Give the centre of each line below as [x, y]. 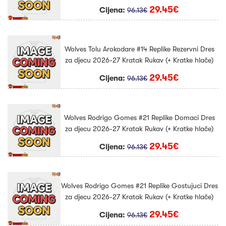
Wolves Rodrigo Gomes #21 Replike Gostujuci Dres [139, 186]
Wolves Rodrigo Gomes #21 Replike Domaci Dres [139, 117]
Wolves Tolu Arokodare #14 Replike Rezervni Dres [139, 49]
